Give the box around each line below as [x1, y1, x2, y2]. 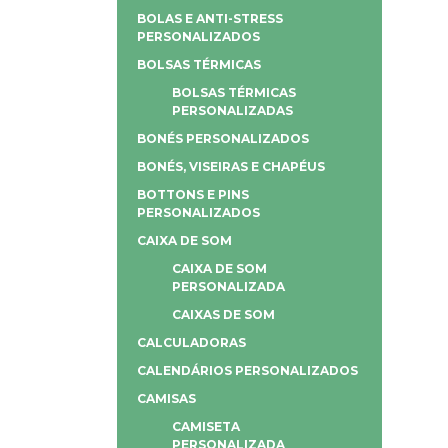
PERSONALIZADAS [172, 102, 293, 118]
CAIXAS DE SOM [172, 306, 275, 322]
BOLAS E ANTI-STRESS [137, 10, 283, 26]
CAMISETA [172, 418, 240, 434]
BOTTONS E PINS [137, 186, 249, 202]
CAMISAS [137, 390, 196, 406]
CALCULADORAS [137, 334, 246, 350]
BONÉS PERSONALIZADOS [137, 130, 309, 146]
